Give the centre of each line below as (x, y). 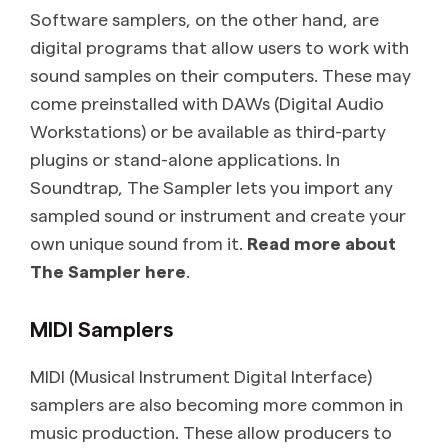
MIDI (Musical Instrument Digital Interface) (201, 375)
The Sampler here (108, 270)
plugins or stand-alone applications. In (185, 158)
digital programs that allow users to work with (219, 46)
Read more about (321, 242)
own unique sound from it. (138, 242)
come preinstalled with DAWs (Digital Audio (207, 102)
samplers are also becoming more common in (216, 403)
